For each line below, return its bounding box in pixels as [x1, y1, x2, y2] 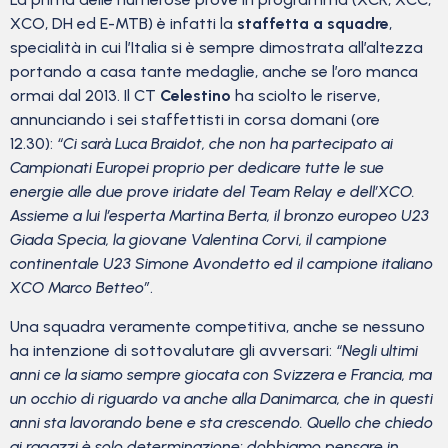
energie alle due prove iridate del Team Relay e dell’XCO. [10, 182, 415, 202]
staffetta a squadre [237, 14, 389, 34]
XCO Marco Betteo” [10, 278, 150, 298]
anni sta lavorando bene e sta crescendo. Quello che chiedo [10, 412, 433, 432]
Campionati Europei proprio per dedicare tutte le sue [10, 158, 384, 178]
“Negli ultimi [336, 340, 418, 360]
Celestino [160, 86, 231, 106]
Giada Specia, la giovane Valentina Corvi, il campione [10, 230, 387, 250]
